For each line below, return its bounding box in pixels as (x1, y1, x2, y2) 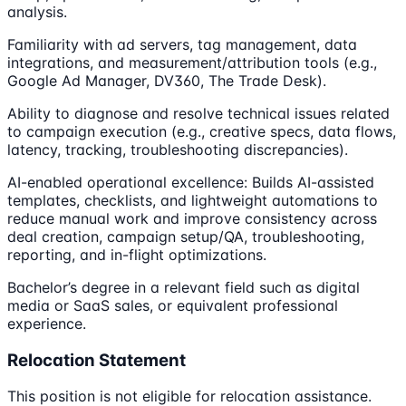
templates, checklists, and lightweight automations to (7, 190, 378, 209)
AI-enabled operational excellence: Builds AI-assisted (7, 172, 374, 191)
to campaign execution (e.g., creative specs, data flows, (7, 121, 396, 140)
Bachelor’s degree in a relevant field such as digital (7, 277, 360, 296)
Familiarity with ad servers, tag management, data (7, 34, 357, 53)
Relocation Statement (7, 349, 186, 371)
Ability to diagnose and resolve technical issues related (7, 103, 390, 122)
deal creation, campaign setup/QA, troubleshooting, (7, 227, 364, 246)
